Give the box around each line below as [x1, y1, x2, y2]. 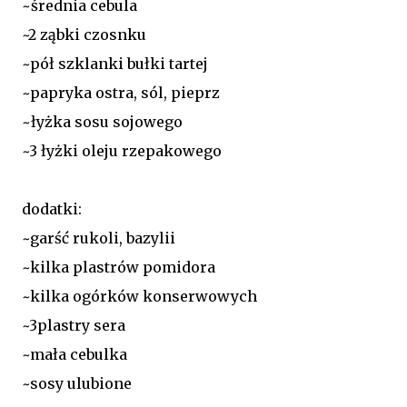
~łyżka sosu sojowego [22, 112, 183, 131]
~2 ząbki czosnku [22, 25, 146, 44]
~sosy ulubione [22, 373, 135, 392]
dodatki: [22, 199, 82, 218]
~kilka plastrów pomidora [22, 257, 215, 276]
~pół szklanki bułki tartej [22, 54, 208, 73]
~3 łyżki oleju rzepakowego [22, 141, 222, 160]
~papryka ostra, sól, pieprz [22, 83, 220, 102]
